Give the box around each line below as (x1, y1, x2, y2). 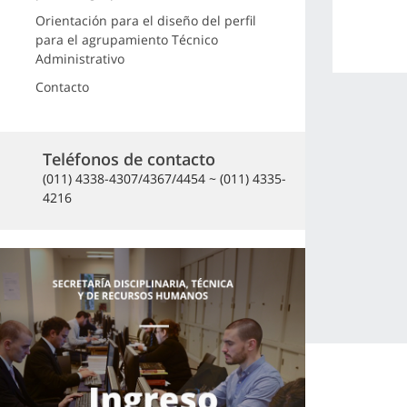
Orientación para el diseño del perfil (35, 12, 256, 29)
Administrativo (35, 50, 124, 67)
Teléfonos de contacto (43, 147, 215, 170)
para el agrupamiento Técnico (35, 31, 218, 48)
